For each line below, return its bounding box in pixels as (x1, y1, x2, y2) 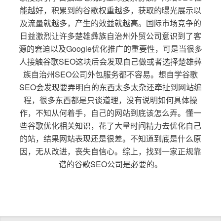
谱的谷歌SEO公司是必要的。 (58, 158, 162, 170)
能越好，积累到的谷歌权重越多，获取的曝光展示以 (19, 4, 201, 16)
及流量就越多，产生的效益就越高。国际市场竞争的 (19, 17, 201, 29)
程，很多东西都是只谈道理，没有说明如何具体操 (23, 94, 197, 106)
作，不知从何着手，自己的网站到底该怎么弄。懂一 (19, 107, 201, 118)
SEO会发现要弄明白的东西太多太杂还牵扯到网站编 (19, 81, 202, 93)
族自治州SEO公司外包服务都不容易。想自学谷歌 (23, 68, 198, 80)
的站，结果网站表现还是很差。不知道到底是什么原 (19, 132, 201, 144)
